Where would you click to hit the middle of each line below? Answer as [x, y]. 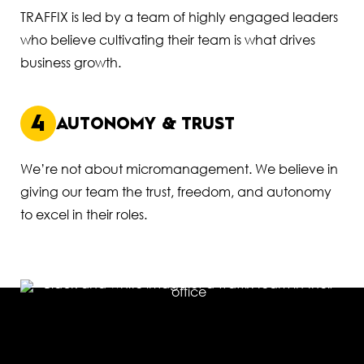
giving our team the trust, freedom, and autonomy [175, 191]
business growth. [70, 62]
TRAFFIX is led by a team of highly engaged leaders [179, 17]
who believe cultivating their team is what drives [167, 39]
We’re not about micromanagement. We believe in [179, 169]
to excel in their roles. [83, 214]
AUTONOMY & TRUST [145, 123]
